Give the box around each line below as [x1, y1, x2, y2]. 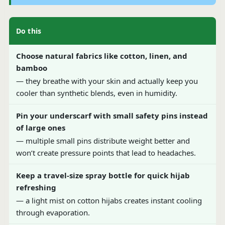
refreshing [16, 182, 56, 192]
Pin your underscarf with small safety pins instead [16, 110, 208, 121]
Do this [16, 26, 42, 36]
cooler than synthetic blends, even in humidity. [16, 87, 177, 98]
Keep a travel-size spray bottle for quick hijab [16, 170, 190, 180]
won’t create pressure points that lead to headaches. [16, 147, 196, 158]
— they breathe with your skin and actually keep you [16, 75, 198, 86]
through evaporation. [16, 207, 90, 217]
